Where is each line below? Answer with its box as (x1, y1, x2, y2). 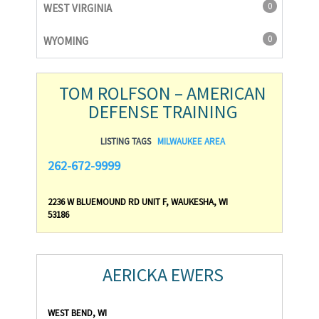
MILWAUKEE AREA (157, 135, 226, 147)
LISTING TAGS (100, 135, 152, 147)
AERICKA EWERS (102, 263, 224, 286)
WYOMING (43, 34, 88, 48)
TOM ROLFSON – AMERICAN (59, 81, 267, 105)
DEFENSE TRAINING (88, 100, 238, 123)
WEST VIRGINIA (43, 1, 112, 15)
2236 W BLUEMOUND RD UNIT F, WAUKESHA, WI (48, 196, 229, 208)
